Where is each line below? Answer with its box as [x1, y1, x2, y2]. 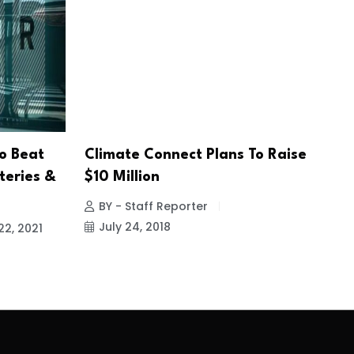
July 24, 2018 [98, 219, 171, 235]
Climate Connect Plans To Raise [84, 148, 307, 163]
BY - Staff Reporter [98, 198, 208, 215]
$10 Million [84, 170, 160, 185]
